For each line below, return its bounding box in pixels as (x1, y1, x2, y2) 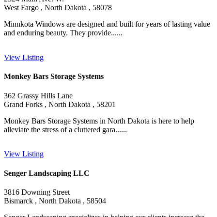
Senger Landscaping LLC (4, 169, 90, 177)
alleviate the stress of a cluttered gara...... (4, 125, 127, 134)
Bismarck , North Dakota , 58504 (4, 196, 106, 205)
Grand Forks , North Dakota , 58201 (4, 100, 116, 108)
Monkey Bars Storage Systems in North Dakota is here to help (4, 116, 194, 125)
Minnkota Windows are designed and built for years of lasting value (4, 20, 210, 29)
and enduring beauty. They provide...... (4, 29, 123, 37)
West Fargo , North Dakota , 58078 (4, 3, 112, 12)
